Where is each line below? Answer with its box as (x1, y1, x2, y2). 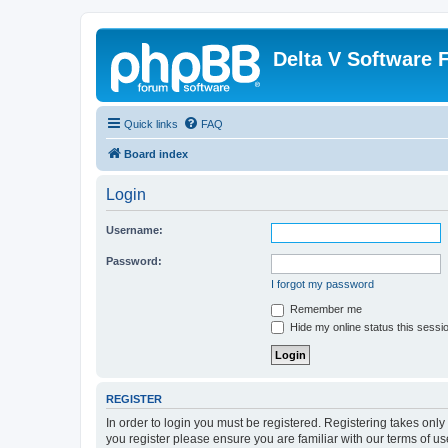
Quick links (124, 118, 178, 130)
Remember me (287, 303, 362, 315)
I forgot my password (271, 278, 374, 290)
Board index (124, 148, 188, 160)
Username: (106, 224, 163, 236)
